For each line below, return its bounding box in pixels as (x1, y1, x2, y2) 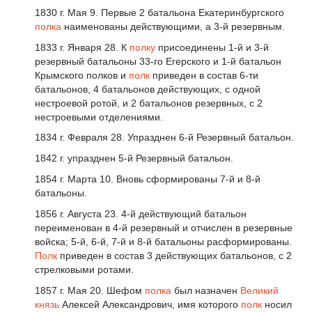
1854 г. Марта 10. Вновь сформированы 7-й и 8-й (35, 173, 260, 185)
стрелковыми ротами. (35, 263, 134, 275)
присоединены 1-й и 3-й (155, 41, 269, 53)
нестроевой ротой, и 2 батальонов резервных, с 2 (35, 97, 263, 109)
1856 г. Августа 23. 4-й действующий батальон (35, 208, 247, 219)
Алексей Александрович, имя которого (59, 298, 241, 310)
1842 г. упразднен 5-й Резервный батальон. (35, 153, 233, 164)
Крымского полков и (35, 69, 129, 81)
